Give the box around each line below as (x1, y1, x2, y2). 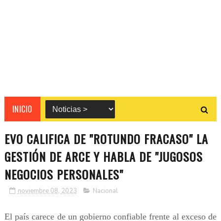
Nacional (92, 186, 118, 196)
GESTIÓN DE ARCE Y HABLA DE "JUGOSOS (4, 147, 203, 166)
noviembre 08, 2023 (17, 186, 77, 196)
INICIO (12, 103, 33, 115)
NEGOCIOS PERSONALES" (4, 165, 123, 184)
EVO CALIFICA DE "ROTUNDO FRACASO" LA (4, 130, 208, 148)
